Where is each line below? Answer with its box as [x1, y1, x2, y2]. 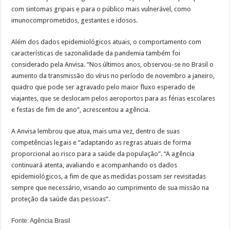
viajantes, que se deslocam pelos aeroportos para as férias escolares [11, 94, 216, 102]
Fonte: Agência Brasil [11, 217, 71, 224]
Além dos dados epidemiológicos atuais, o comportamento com [11, 37, 202, 46]
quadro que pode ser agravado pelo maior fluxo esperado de [11, 83, 196, 91]
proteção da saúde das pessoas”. [11, 195, 110, 203]
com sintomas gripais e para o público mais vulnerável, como [11, 5, 191, 13]
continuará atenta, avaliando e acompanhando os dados [11, 161, 178, 169]
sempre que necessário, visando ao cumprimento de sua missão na [11, 183, 209, 191]
